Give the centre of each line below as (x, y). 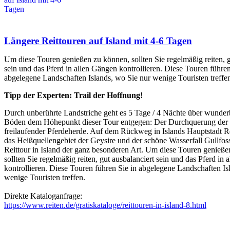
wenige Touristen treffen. (45, 178)
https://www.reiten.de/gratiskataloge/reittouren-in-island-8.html (105, 205)
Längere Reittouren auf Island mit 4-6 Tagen (98, 41)
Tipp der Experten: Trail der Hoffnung (72, 95)
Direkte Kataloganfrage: (43, 196)
